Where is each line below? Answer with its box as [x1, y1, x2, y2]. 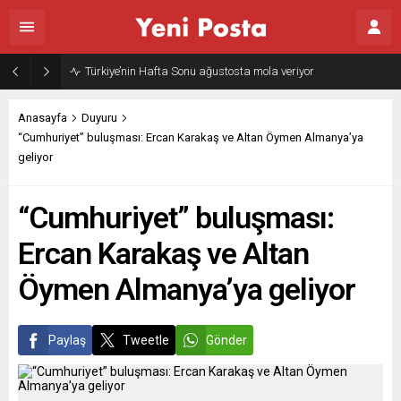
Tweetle [123, 333, 169, 347]
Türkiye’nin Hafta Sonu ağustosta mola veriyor [85, 64, 314, 78]
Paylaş [48, 333, 86, 347]
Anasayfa [18, 111, 67, 124]
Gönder [206, 333, 247, 347]
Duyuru [81, 111, 117, 124]
